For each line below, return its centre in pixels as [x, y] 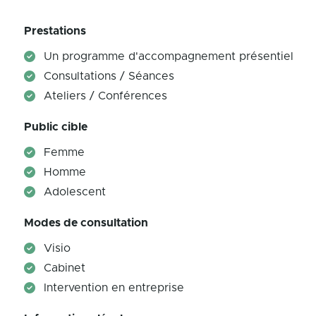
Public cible [56, 127]
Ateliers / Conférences [105, 96]
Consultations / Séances [109, 76]
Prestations [55, 31]
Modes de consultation [86, 223]
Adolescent [75, 192]
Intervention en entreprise [114, 288]
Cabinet [65, 268]
